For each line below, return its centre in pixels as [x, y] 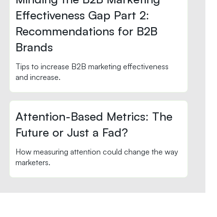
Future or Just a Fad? [72, 132]
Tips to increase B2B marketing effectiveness [92, 66]
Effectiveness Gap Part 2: [84, 15]
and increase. [38, 77]
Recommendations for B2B [87, 31]
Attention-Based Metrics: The [94, 116]
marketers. [33, 162]
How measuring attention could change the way [97, 152]
